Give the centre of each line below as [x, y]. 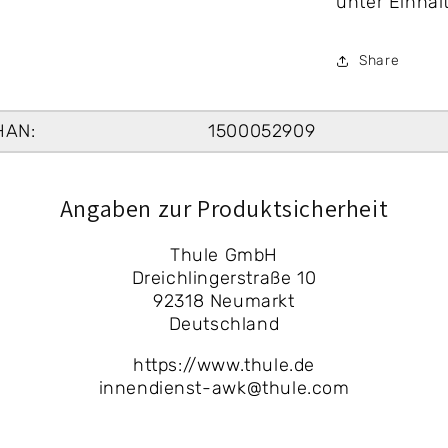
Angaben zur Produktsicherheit [224, 208]
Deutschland [224, 324]
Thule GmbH [224, 255]
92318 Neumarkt [224, 301]
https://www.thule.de [224, 365]
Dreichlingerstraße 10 [224, 278]
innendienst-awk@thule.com [224, 388]
